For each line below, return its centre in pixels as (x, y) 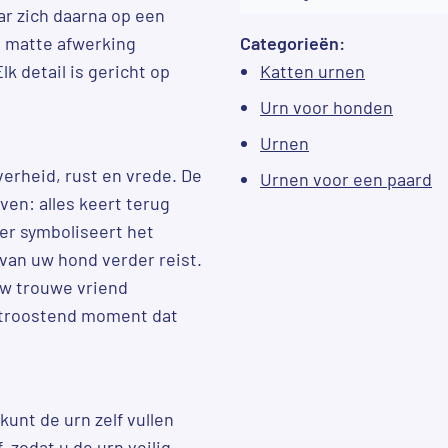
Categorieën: (292, 42)
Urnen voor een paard (346, 178)
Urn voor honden (326, 106)
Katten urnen (312, 70)
